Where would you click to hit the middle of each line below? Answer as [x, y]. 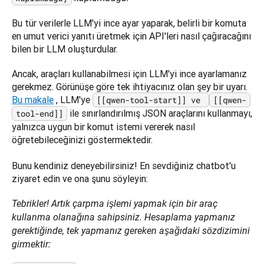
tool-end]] [39, 114]
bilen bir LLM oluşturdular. [65, 49]
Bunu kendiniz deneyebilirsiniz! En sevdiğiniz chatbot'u [124, 166]
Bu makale [33, 100]
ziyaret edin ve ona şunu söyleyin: [80, 179]
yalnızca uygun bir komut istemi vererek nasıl [103, 127]
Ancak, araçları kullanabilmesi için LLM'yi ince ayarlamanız [129, 74]
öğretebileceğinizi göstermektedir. [82, 140]
